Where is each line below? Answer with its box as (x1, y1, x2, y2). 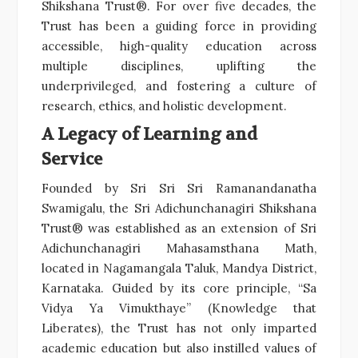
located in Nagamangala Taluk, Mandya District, (42, 260, 316, 276)
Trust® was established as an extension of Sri (42, 220, 316, 236)
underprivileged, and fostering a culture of (42, 78, 316, 93)
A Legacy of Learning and (42, 123, 257, 145)
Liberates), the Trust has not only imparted (42, 320, 316, 336)
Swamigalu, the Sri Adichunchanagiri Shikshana (42, 200, 316, 216)
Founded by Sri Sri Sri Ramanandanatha (42, 180, 316, 196)
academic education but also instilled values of (42, 340, 316, 356)
